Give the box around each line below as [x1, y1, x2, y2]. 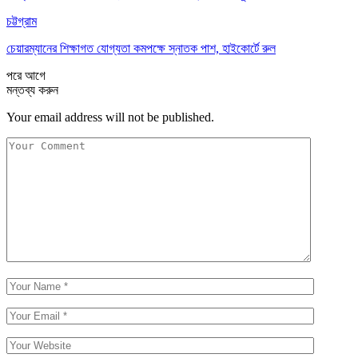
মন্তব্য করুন [6, 82, 58, 97]
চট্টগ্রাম [6, 14, 37, 28]
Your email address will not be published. [6, 109, 214, 124]
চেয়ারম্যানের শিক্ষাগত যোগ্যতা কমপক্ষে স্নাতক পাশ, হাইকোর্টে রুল [6, 41, 276, 55]
